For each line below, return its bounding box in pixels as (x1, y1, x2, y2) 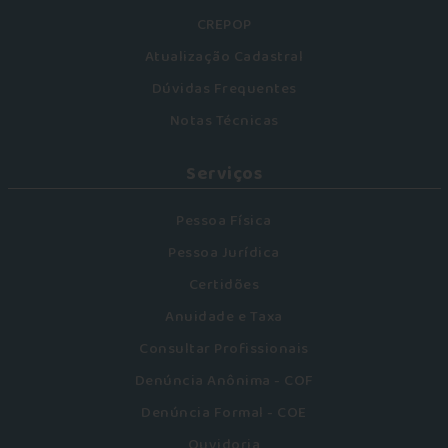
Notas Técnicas (169, 109, 279, 133)
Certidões (188, 273, 260, 297)
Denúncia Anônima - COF (134, 369, 314, 393)
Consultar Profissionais (139, 337, 309, 361)
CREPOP (196, 13, 252, 37)
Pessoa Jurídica (168, 241, 280, 265)
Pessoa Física (176, 209, 272, 233)
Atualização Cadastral (144, 45, 304, 69)
